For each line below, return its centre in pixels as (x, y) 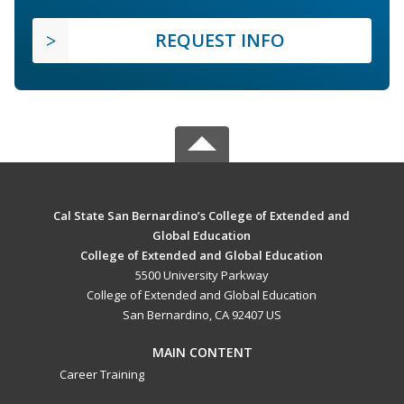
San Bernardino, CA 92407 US (202, 315)
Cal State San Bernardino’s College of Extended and (202, 216)
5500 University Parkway (202, 275)
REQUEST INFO (220, 41)
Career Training (102, 375)
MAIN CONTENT (202, 353)
